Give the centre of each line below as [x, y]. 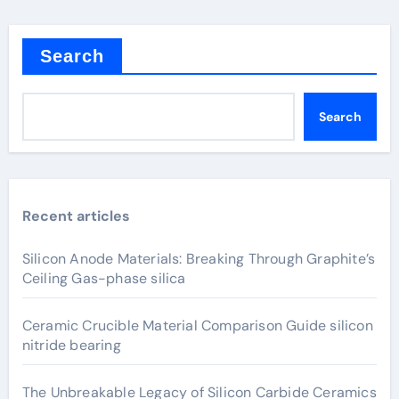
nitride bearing [71, 345]
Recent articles [76, 216]
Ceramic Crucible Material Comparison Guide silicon [197, 326]
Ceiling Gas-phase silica [104, 278]
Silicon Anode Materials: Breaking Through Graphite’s [199, 259]
